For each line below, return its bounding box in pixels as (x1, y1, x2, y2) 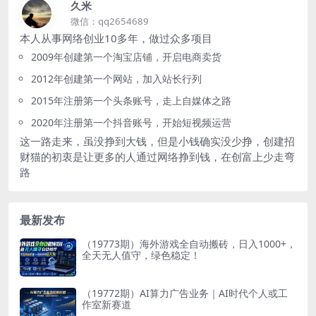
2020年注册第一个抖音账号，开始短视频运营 (31, 116, 231, 130)
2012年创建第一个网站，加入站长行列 (31, 72, 202, 86)
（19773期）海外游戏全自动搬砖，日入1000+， (82, 237, 296, 251)
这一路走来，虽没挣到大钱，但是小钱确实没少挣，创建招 (20, 134, 295, 149)
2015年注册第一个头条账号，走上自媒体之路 (31, 94, 231, 108)
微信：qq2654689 (71, 14, 149, 28)
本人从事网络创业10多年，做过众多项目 (20, 31, 212, 46)
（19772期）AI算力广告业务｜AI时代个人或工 (82, 286, 288, 300)
